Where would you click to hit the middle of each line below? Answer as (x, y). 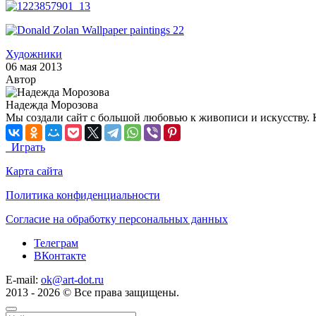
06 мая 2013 (34, 66)
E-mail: (23, 279)
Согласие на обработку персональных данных (117, 219)
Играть (28, 147)
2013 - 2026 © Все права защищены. (92, 292)
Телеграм (56, 243)
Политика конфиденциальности (83, 195)
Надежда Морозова (52, 104)
